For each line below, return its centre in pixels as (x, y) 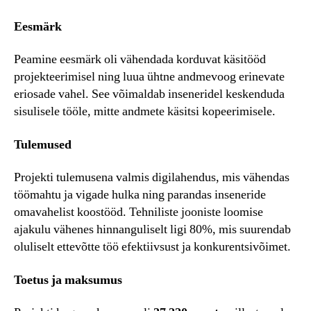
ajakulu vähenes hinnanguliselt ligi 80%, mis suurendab (152, 230)
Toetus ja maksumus (68, 280)
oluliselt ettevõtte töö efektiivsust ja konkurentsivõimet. (152, 247)
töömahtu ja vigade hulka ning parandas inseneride (140, 195)
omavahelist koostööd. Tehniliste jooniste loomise (138, 212)
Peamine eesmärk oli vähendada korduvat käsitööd (140, 60)
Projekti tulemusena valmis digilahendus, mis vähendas (152, 178)
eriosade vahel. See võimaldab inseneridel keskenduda (149, 94)
